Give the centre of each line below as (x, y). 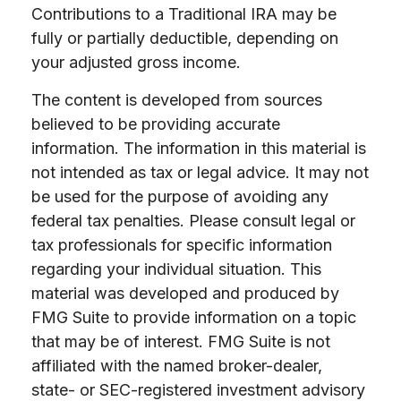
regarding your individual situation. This (176, 269)
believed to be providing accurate (156, 124)
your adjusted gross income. (136, 62)
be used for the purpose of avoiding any (180, 196)
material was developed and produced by (185, 293)
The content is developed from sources (177, 100)
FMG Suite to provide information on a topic (194, 317)
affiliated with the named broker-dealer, (177, 366)
